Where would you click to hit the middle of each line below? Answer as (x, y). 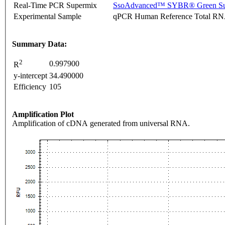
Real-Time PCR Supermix (55, 6)
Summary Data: (39, 44)
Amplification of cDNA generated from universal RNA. (101, 124)
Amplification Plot (43, 115)
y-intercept (30, 76)
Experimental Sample (47, 17)
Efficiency (30, 87)
